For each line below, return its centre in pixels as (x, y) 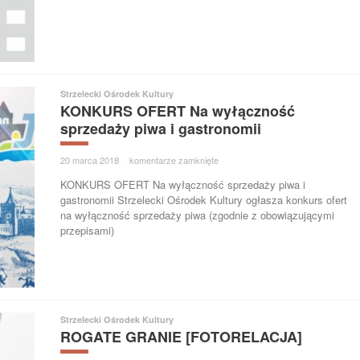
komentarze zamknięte (174, 160)
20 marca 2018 (90, 160)
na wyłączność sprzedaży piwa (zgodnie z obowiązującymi (198, 215)
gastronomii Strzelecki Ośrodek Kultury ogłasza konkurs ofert (204, 199)
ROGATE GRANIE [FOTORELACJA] (182, 337)
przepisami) (88, 230)
